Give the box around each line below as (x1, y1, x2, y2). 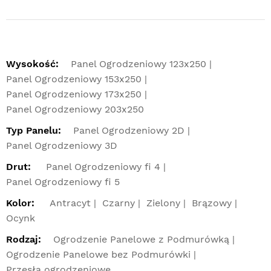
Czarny (102, 197, 135, 209)
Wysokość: (6, 57, 59, 70)
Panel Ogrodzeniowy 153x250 (6, 73, 142, 85)
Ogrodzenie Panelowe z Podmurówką (53, 233, 229, 245)
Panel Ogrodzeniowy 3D (6, 139, 117, 151)
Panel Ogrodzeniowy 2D (73, 124, 184, 136)
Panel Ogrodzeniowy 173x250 (6, 88, 142, 100)
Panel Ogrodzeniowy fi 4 (46, 160, 160, 172)
